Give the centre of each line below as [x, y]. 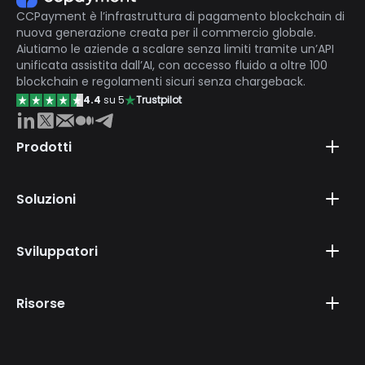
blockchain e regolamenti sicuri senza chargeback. [161, 81]
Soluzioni [46, 199]
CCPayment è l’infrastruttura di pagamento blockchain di [180, 16]
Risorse [41, 303]
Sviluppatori [57, 251]
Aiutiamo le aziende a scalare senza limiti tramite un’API [175, 49]
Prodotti [44, 147]
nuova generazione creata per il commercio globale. [166, 33]
